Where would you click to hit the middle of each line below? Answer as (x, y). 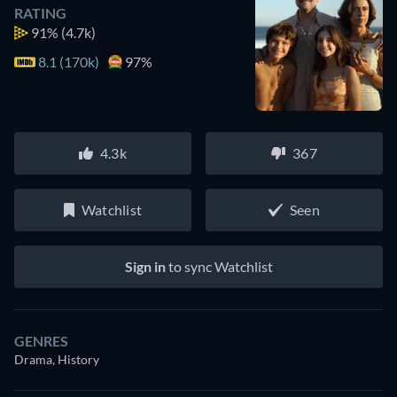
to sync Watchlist (219, 266)
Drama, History (57, 359)
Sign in (145, 266)
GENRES (41, 340)
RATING (40, 12)
